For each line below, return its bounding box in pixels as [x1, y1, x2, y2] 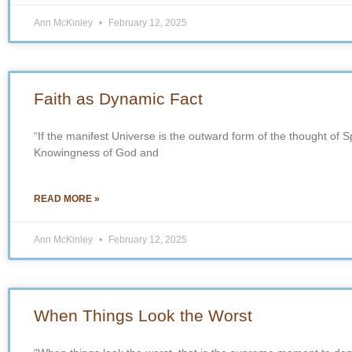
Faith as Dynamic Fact [34, 89, 203, 108]
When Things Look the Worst [34, 306, 252, 324]
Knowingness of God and [34, 145, 159, 159]
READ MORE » [34, 192, 100, 204]
